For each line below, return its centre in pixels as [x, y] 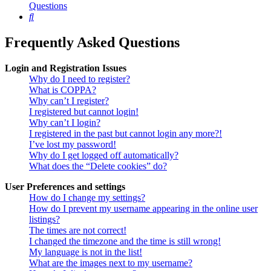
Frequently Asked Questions [92, 43]
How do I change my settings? [87, 198]
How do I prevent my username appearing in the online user [143, 209]
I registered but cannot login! [84, 112]
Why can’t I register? [69, 101]
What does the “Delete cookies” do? [98, 166]
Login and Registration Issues [66, 68]
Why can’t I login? [65, 123]
